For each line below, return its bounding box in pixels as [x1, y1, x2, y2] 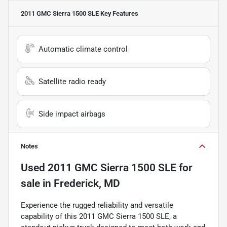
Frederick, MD [54, 177, 120, 190]
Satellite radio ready [39, 77, 106, 86]
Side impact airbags [39, 109, 105, 119]
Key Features [99, 9, 138, 17]
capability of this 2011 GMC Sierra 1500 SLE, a [21, 211, 177, 221]
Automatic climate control [39, 44, 128, 54]
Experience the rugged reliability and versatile [21, 200, 173, 210]
